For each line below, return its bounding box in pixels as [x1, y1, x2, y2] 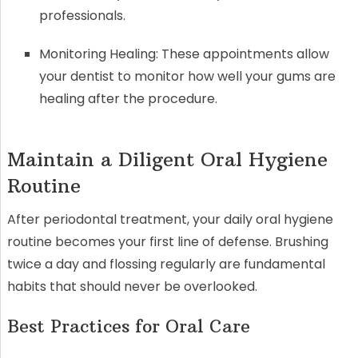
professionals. [38, 6, 125, 25]
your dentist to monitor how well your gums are [38, 66, 336, 86]
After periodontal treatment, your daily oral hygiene [6, 209, 333, 229]
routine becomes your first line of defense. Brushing [6, 232, 328, 251]
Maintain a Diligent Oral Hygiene [6, 146, 328, 171]
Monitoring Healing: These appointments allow [38, 44, 329, 63]
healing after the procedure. [38, 89, 217, 108]
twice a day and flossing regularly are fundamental [6, 254, 325, 273]
